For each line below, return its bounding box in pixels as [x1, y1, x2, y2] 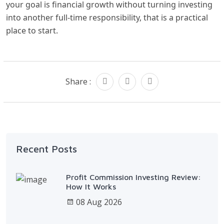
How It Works [66, 181, 116, 191]
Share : [65, 75, 91, 87]
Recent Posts [16, 142, 77, 154]
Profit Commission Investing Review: [66, 172, 201, 181]
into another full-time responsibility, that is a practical [6, 11, 208, 23]
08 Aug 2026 [76, 196, 122, 207]
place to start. [6, 24, 58, 36]
